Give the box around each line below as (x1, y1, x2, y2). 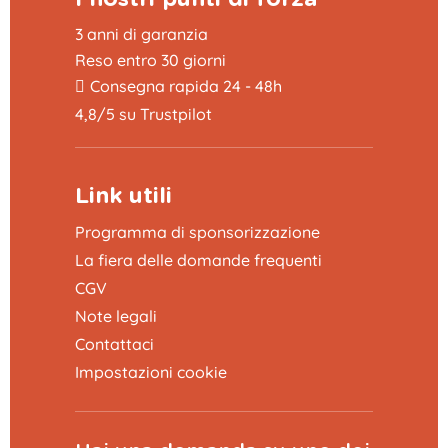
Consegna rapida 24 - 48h (90, 75, 282, 96)
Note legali (75, 305, 157, 326)
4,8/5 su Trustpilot (75, 103, 212, 124)
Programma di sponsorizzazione (75, 221, 320, 242)
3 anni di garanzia (75, 23, 208, 44)
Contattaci (75, 333, 154, 354)
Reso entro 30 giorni (75, 49, 226, 70)
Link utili (75, 184, 172, 207)
